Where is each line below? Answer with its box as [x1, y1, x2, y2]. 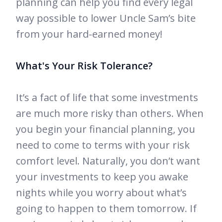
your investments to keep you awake [16, 170, 188, 184]
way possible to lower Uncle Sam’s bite [16, 11, 196, 25]
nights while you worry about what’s [16, 186, 187, 200]
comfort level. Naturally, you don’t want [16, 154, 200, 168]
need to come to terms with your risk [16, 138, 190, 152]
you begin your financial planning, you [16, 122, 195, 136]
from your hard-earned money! [16, 27, 163, 41]
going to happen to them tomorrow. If [16, 202, 197, 216]
